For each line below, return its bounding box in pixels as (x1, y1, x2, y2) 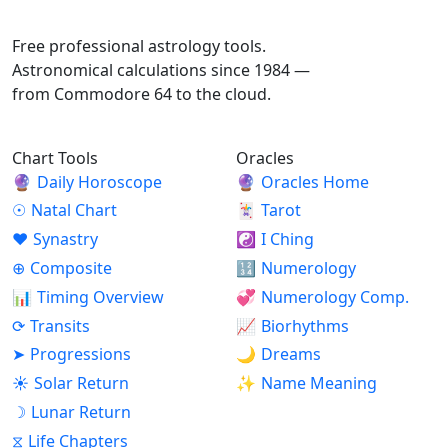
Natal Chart (30, 199, 117, 222)
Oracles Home (260, 170, 369, 193)
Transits (29, 314, 90, 337)
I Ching (260, 228, 314, 251)
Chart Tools (12, 146, 98, 169)
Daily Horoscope (36, 170, 162, 193)
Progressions (29, 343, 131, 366)
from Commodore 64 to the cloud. (12, 82, 271, 105)
